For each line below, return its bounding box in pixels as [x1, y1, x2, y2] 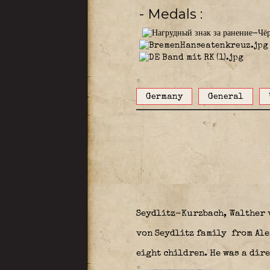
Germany [145, 93, 183, 101]
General [207, 93, 243, 101]
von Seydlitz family [136, 229, 229, 238]
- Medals [147, 6, 200, 22]
